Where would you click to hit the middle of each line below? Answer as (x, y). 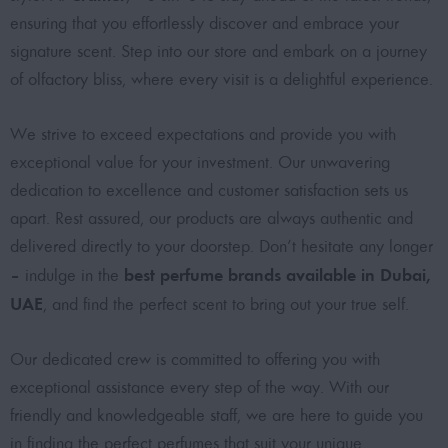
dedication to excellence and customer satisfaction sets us (209, 190)
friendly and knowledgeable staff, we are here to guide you (216, 415)
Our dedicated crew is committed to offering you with (195, 359)
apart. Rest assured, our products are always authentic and (211, 218)
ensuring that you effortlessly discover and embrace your (204, 23)
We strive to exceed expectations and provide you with (203, 134)
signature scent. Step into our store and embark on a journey (218, 51)
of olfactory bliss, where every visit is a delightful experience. (221, 79)
